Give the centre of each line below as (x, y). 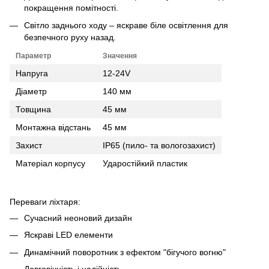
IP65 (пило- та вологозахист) (159, 146)
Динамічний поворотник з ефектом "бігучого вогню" (125, 252)
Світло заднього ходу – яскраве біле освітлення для (126, 25)
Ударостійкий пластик (145, 164)
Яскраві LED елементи (68, 235)
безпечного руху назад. (70, 37)
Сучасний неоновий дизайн (78, 218)
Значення (120, 56)
